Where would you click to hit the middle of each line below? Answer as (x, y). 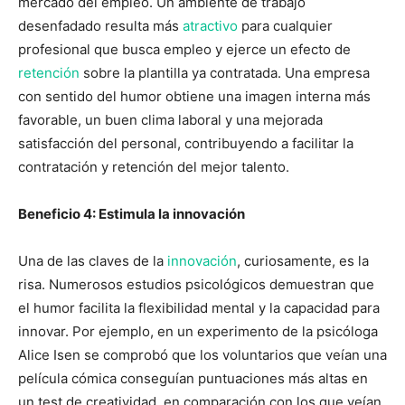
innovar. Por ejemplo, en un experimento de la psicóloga (198, 331)
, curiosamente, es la (303, 260)
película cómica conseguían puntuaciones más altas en (193, 378)
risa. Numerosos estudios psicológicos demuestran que (196, 284)
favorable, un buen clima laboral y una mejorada (170, 119)
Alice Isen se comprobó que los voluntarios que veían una (202, 354)
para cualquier (285, 25)
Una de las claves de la (93, 260)
